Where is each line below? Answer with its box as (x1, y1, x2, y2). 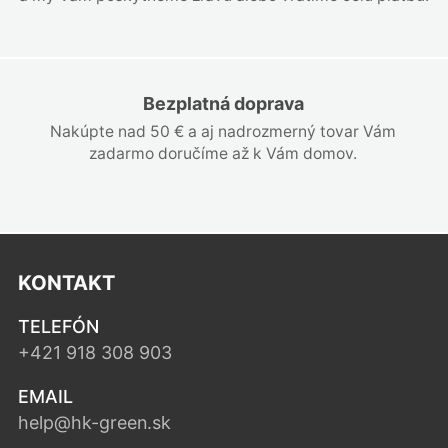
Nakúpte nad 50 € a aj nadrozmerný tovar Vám (50, 121, 396, 141)
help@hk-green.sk (17, 411, 171, 433)
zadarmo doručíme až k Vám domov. (89, 143, 357, 163)
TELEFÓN (17, 315, 99, 337)
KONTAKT (17, 269, 115, 295)
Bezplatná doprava (142, 92, 304, 114)
